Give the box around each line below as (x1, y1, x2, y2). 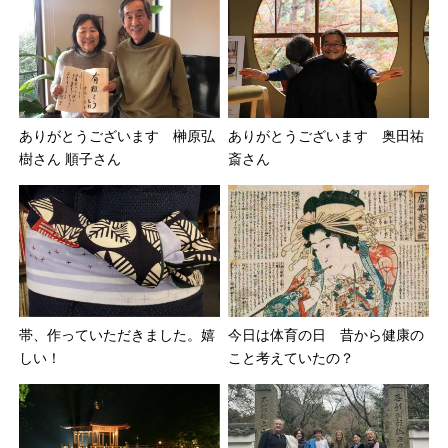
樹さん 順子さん (19, 151, 121, 167)
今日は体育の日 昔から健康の (228, 327, 424, 343)
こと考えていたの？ (228, 350, 354, 366)
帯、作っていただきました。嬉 (19, 327, 215, 343)
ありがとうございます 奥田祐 (228, 128, 424, 144)
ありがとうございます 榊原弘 (19, 128, 215, 144)
